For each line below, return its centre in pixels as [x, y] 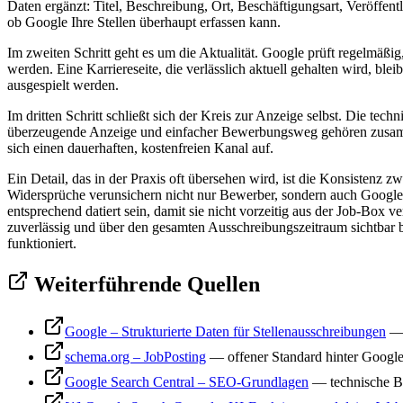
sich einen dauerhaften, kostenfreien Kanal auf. [140, 148]
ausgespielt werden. [63, 85]
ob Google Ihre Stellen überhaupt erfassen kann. [144, 22]
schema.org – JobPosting [135, 356]
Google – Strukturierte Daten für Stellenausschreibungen [225, 331]
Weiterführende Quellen [144, 284]
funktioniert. [42, 243]
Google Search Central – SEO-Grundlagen [187, 381]
